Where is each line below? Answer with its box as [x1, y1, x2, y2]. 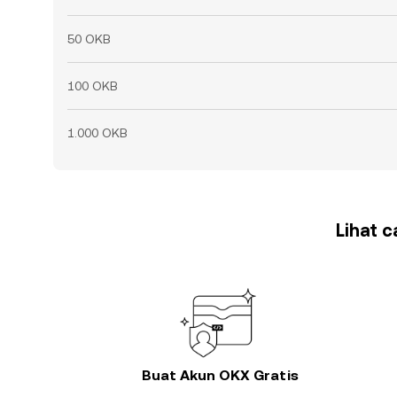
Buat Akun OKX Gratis [141, 367, 299, 384]
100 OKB [67, 79, 118, 93]
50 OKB [67, 32, 111, 46]
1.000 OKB [67, 126, 128, 140]
